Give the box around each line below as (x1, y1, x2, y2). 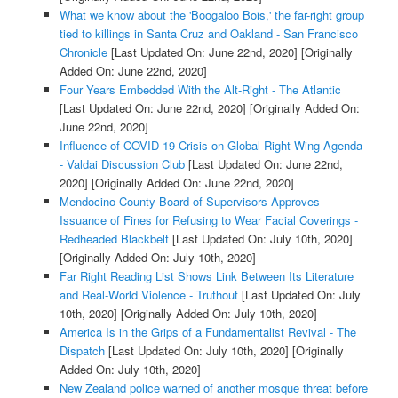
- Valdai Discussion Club (59, 155, 185, 172)
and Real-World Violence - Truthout (59, 285, 238, 303)
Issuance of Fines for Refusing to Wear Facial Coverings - (59, 211, 358, 228)
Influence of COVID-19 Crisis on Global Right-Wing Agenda (59, 136, 362, 154)
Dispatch (59, 341, 105, 359)
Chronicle (59, 43, 107, 60)
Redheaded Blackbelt (59, 229, 169, 247)
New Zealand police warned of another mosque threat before (59, 378, 368, 396)
